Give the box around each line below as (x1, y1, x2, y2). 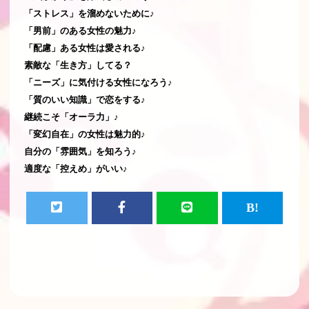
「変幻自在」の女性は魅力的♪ (24, 128, 146, 139)
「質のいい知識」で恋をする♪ (24, 94, 146, 105)
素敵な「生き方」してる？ (24, 59, 132, 70)
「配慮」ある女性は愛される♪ (24, 42, 146, 53)
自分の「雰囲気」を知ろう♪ (24, 146, 137, 157)
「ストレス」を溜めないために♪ (24, 8, 154, 19)
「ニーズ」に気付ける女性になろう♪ (24, 77, 172, 88)
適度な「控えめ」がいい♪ (24, 163, 128, 174)
